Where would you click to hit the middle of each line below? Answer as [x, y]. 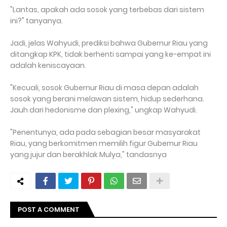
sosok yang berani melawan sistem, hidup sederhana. [107, 99]
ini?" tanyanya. [36, 21]
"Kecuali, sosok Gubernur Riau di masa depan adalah [104, 88]
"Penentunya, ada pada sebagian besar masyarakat [105, 132]
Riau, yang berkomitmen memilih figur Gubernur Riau [104, 143]
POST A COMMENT [49, 210]
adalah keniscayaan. [48, 65]
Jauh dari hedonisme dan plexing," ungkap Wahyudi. [104, 110]
